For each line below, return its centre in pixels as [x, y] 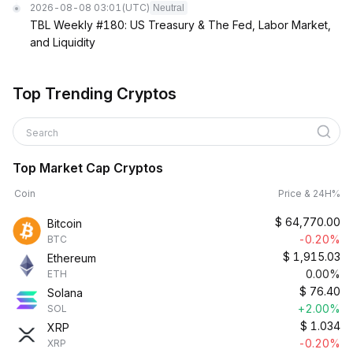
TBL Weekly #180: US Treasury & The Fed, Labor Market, [180, 25]
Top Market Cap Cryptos [88, 168]
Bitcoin [65, 223]
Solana [65, 293]
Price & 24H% [309, 193]
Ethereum [72, 258]
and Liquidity [63, 42]
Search [43, 133]
